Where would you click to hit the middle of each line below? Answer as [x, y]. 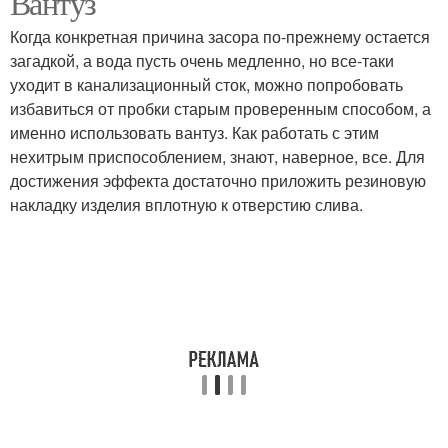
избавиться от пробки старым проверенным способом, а [220, 108]
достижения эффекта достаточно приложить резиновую [218, 180]
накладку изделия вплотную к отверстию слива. [186, 204]
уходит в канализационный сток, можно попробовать [206, 84]
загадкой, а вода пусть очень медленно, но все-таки [202, 60]
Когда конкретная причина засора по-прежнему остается [220, 36]
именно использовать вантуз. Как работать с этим [194, 132]
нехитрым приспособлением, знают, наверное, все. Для [217, 156]
